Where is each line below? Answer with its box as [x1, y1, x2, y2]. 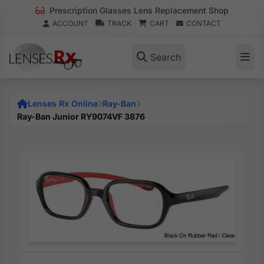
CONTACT [186, 19, 221, 28]
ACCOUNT [52, 19, 88, 28]
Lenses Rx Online [28, 98, 98, 108]
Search [150, 51, 181, 63]
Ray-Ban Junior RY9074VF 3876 [17, 111, 145, 121]
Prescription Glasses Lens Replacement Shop [47, 5, 229, 15]
